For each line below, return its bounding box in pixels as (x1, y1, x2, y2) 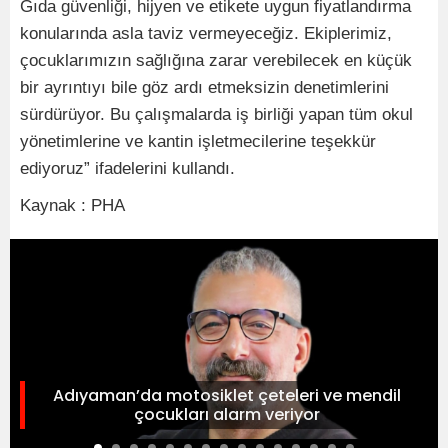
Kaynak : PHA (20, 196, 125, 215)
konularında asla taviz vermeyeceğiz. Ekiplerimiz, (20, 24, 392, 43)
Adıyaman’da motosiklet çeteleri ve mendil (52, 384, 401, 407)
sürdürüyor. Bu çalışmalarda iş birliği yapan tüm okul (20, 105, 413, 124)
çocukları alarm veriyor (133, 403, 320, 426)
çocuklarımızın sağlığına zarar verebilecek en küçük (20, 51, 412, 70)
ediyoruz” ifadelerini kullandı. (20, 159, 235, 178)
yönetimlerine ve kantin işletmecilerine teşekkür (20, 132, 376, 151)
